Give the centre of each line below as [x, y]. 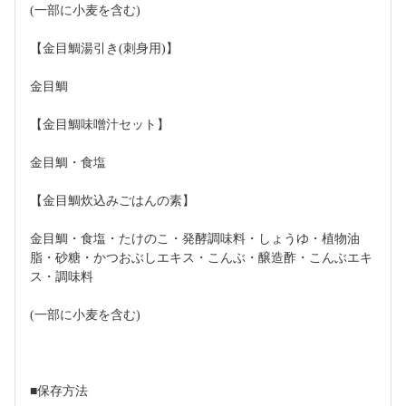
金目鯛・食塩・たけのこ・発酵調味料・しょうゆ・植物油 [195, 239]
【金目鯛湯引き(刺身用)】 [104, 49]
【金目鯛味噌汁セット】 [100, 125]
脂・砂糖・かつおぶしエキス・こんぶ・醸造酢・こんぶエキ [201, 258]
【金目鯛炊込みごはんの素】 [112, 201]
